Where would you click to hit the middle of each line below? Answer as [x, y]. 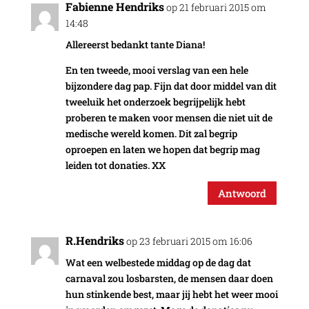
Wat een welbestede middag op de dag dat [158, 263]
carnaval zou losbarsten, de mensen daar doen [169, 279]
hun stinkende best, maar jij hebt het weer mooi [171, 295]
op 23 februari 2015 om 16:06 [189, 241]
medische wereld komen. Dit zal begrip [151, 134]
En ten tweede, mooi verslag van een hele [157, 70]
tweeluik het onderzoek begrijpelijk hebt [155, 102]
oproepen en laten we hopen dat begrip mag [162, 150]
